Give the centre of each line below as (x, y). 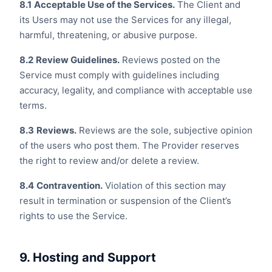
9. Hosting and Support (88, 257)
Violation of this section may (164, 185)
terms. (33, 105)
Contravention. (70, 185)
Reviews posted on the (170, 60)
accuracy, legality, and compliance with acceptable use (136, 90)
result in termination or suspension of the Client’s (125, 201)
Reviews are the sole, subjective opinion (165, 130)
